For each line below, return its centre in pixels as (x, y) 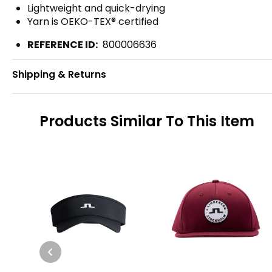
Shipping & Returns (59, 74)
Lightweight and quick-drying (96, 8)
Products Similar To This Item (147, 121)
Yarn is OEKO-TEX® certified (93, 22)
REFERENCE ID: (63, 45)
